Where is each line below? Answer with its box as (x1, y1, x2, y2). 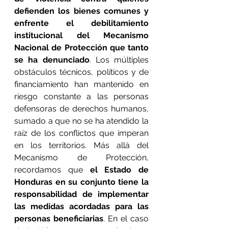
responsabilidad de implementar (14, 189, 149, 199)
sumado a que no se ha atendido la (14, 116, 149, 126)
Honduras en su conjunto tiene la (14, 177, 149, 187)
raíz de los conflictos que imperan (14, 128, 149, 138)
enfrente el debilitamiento (14, 18, 149, 28)
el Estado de (90, 165, 149, 175)
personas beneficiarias (14, 214, 103, 223)
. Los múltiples (89, 55, 149, 65)
